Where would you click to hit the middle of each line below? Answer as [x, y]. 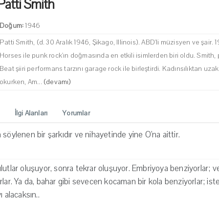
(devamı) [57, 82]
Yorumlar [76, 113]
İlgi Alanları [31, 113]
